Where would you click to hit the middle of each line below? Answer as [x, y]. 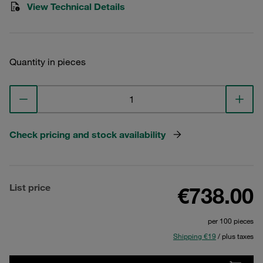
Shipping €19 [195, 236]
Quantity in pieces [48, 62]
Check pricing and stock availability [87, 134]
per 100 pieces [231, 221]
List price [30, 187]
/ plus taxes [235, 236]
